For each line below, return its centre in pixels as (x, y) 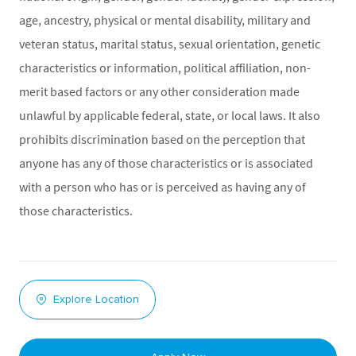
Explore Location (96, 299)
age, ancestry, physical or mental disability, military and (165, 19)
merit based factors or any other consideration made (159, 91)
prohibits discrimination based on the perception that (162, 139)
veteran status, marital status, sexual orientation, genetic (170, 43)
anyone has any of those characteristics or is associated (166, 163)
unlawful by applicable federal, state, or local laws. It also (170, 115)
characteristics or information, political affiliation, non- (165, 67)
